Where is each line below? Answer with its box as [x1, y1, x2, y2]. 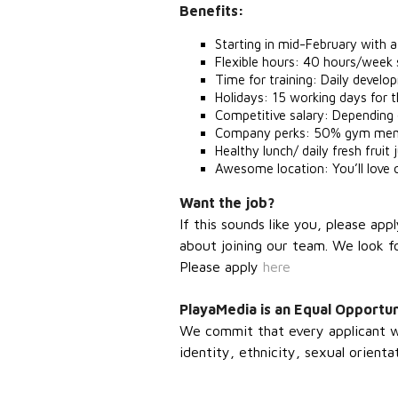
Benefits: [179, 3, 244, 19]
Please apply [179, 259, 263, 275]
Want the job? [179, 195, 275, 211]
